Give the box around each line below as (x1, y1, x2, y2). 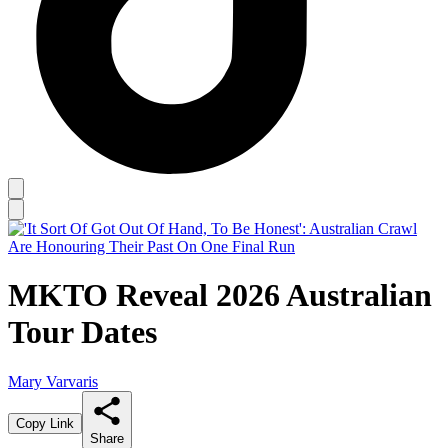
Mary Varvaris (8, 372, 98, 390)
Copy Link (16, 415, 74, 431)
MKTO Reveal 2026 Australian (8, 277, 432, 314)
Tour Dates (8, 314, 157, 351)
